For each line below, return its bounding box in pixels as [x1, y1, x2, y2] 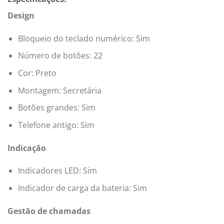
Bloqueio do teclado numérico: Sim [17, 32, 150, 44]
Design [7, 10, 34, 21]
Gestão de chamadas [7, 205, 90, 216]
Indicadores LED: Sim [17, 165, 97, 176]
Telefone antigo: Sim [17, 119, 94, 130]
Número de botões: [17, 50, 93, 61]
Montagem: [17, 84, 63, 96]
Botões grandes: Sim [17, 102, 95, 113]
